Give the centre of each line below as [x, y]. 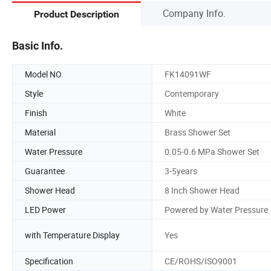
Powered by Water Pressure [216, 209]
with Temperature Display [72, 235]
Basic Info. [38, 45]
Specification [49, 261]
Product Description [77, 15]
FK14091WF [188, 74]
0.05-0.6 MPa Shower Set [212, 151]
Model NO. [44, 74]
